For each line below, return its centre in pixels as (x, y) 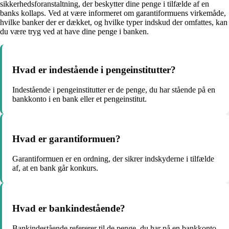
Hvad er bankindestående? (69, 208)
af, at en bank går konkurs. (55, 168)
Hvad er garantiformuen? (66, 139)
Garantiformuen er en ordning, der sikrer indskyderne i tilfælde (113, 159)
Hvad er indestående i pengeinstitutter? (94, 70)
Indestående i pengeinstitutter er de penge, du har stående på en (114, 89)
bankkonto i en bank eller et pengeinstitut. (79, 99)
